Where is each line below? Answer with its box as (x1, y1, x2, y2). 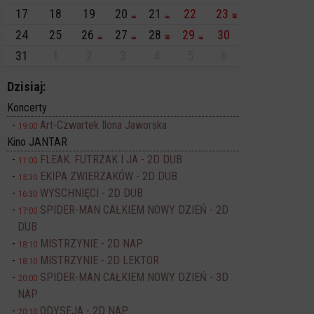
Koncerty (7, 100, 47, 114)
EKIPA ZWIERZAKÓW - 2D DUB (40, 169, 177, 183)
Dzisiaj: (7, 78, 46, 94)
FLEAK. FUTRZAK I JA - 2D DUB (40, 152, 182, 166)
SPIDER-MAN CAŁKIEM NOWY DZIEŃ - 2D (40, 203, 228, 217)
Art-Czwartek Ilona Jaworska (40, 118, 167, 132)
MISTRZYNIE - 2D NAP (40, 236, 143, 250)
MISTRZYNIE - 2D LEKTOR (40, 253, 159, 267)
